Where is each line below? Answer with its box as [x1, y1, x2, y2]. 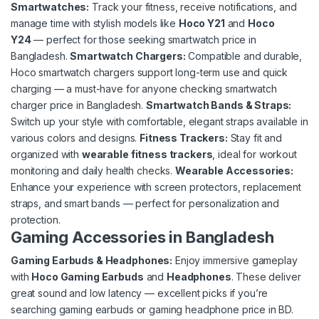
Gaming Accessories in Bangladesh [11, 228, 274, 247]
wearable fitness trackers [81, 148, 213, 161]
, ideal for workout [212, 148, 297, 161]
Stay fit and [227, 132, 282, 145]
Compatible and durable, [185, 50, 303, 63]
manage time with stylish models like [11, 17, 179, 30]
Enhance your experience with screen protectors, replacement [11, 181, 301, 194]
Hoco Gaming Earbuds [31, 271, 144, 283]
